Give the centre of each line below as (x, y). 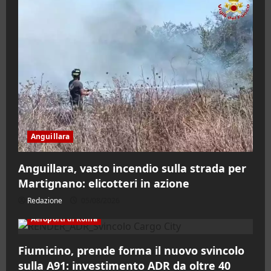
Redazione (45, 200)
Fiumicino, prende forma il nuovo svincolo (131, 250)
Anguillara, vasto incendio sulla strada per (132, 168)
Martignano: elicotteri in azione (104, 183)
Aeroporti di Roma (64, 218)
